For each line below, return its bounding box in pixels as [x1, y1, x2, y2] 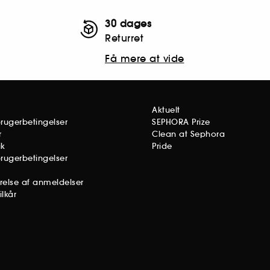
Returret [105, 32, 143, 44]
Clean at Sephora [152, 129, 225, 139]
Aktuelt [152, 105, 180, 115]
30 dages [105, 17, 151, 30]
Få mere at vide [105, 52, 184, 64]
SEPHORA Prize [152, 117, 210, 127]
